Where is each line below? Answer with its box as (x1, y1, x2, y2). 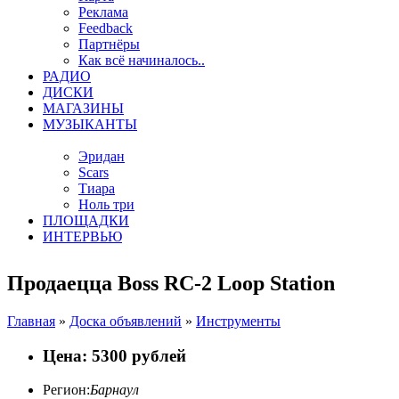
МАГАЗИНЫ (43, 101, 124, 116)
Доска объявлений (69, 313, 182, 329)
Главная (7, 313, 55, 329)
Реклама (78, 4, 128, 20)
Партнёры (78, 37, 140, 52)
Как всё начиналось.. (78, 53, 205, 68)
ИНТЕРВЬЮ (43, 229, 122, 244)
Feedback (78, 20, 133, 36)
